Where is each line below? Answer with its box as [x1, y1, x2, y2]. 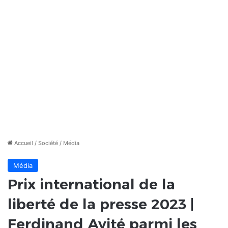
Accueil [13, 139, 33, 147]
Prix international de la [8, 176, 175, 193]
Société [38, 139, 58, 147]
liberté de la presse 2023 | [8, 195, 194, 213]
